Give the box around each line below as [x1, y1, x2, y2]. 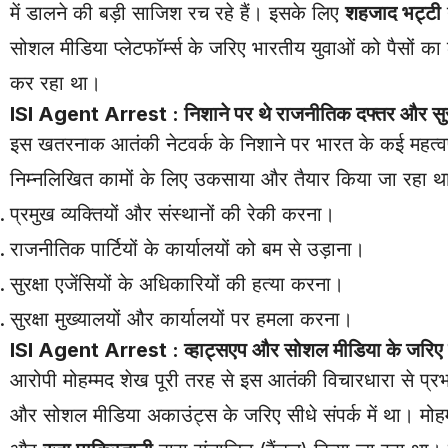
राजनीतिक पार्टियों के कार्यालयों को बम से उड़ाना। [10, 236, 365, 261]
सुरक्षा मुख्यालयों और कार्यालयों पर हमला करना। [10, 306, 353, 331]
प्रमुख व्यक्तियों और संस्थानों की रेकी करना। [10, 201, 335, 226]
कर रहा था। [10, 70, 101, 95]
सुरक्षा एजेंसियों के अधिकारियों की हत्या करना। [10, 271, 344, 296]
